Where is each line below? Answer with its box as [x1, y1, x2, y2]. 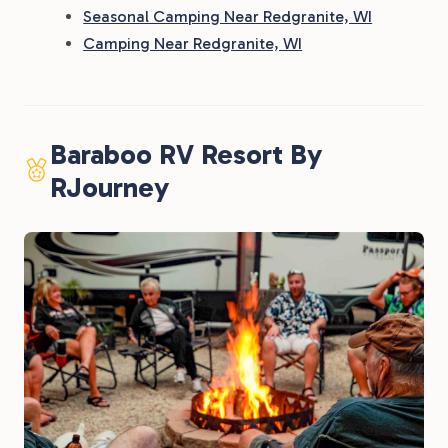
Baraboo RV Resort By [49, 138, 322, 171]
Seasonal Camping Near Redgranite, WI [83, 7, 373, 26]
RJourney [49, 171, 169, 204]
